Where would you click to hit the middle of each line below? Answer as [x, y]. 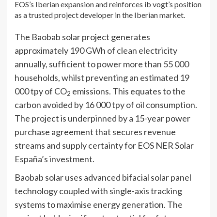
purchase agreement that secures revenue [95, 132]
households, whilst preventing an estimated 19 [102, 77]
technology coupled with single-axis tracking [98, 191]
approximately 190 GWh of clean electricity [96, 50]
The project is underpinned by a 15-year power [102, 118]
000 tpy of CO [41, 91]
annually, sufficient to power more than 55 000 [102, 64]
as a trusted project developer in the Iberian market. [100, 15]
